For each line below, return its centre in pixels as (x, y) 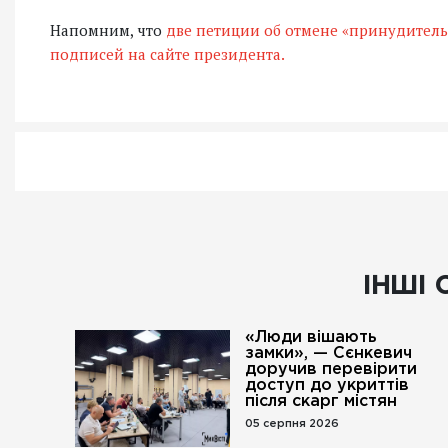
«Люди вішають (311, 337)
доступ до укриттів (327, 385)
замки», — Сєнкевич (329, 353)
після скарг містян (321, 401)
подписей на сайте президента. (167, 54)
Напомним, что (108, 30)
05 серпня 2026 (292, 424)
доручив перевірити (331, 369)
